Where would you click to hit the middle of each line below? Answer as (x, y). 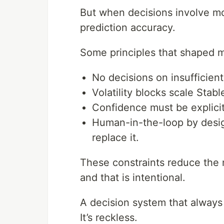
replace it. (115, 137)
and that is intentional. (133, 177)
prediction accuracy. (128, 27)
